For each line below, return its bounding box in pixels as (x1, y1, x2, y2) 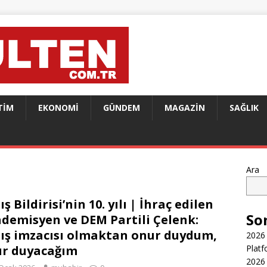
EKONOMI (38, 102, 79, 113)
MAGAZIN (164, 102, 205, 113)
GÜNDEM (103, 102, 140, 113)
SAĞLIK (229, 102, 259, 113)
